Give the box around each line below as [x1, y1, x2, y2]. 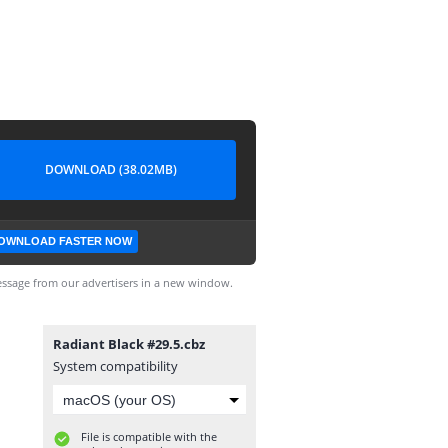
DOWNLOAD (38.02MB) [45, 161, 177, 178]
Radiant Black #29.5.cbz [53, 335, 205, 353]
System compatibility [53, 357, 178, 375]
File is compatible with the [81, 429, 217, 444]
